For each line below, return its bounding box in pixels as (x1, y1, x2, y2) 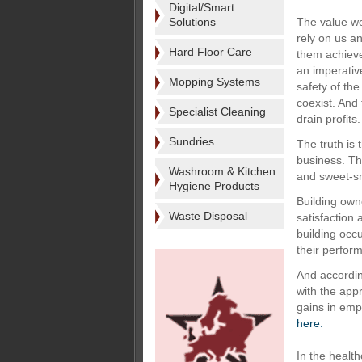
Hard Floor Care (169, 45, 252, 58)
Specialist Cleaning (169, 105, 266, 118)
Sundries (169, 135, 214, 148)
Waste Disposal (169, 209, 247, 222)
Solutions (169, 15, 216, 28)
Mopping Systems (169, 75, 260, 88)
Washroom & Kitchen (169, 165, 276, 178)
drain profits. (297, 112, 360, 125)
